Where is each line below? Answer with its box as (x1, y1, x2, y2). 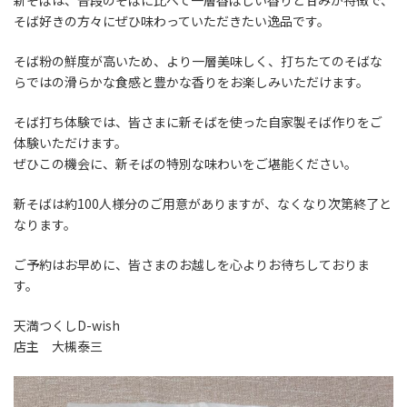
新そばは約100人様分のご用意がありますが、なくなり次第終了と (14, 194, 392, 213)
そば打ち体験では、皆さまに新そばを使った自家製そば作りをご (14, 113, 382, 131)
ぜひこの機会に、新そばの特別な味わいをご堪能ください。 (14, 154, 357, 173)
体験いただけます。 (14, 134, 127, 152)
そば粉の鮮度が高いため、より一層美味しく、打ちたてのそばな (14, 52, 382, 70)
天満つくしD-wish (14, 316, 120, 334)
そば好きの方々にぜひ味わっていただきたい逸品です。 (14, 12, 330, 30)
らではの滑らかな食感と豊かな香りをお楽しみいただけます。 (14, 73, 369, 91)
